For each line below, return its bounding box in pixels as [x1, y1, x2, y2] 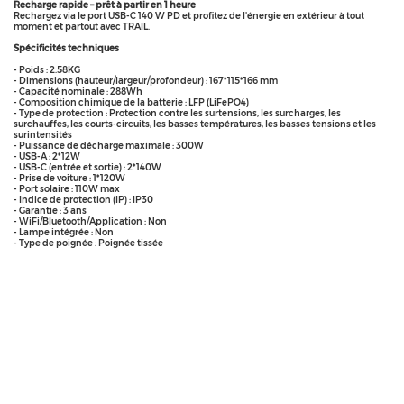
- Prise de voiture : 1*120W [14, 172, 125, 184]
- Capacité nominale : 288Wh [14, 86, 142, 97]
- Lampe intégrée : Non [14, 226, 114, 238]
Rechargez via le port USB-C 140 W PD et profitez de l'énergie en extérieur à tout [14, 10, 364, 22]
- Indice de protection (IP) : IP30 [14, 194, 153, 206]
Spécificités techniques [14, 42, 119, 54]
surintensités [14, 129, 72, 141]
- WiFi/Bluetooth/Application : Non [14, 216, 167, 227]
